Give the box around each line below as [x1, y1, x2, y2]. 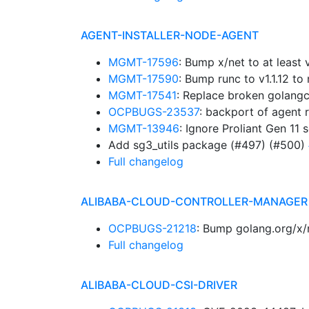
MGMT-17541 [108, 88, 177, 102]
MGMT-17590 [108, 72, 179, 86]
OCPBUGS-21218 [108, 221, 197, 235]
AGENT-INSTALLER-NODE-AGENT [81, 28, 259, 42]
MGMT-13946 [108, 121, 179, 135]
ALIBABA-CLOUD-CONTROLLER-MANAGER [81, 195, 308, 208]
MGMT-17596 [108, 55, 179, 69]
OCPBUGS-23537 [108, 105, 199, 119]
